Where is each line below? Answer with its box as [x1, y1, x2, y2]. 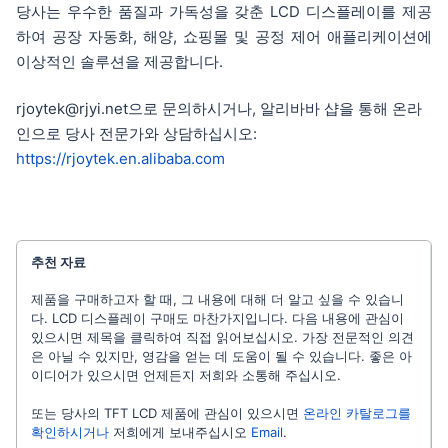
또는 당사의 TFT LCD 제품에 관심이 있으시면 [31, 405, 303, 422]
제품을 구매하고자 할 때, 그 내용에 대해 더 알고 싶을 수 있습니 [31, 291, 404, 308]
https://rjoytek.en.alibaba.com [16, 149, 225, 169]
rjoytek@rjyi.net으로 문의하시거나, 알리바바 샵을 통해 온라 [16, 99, 422, 119]
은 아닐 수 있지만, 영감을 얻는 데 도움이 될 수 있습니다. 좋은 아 [31, 348, 412, 365]
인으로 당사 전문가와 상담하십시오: [16, 124, 257, 144]
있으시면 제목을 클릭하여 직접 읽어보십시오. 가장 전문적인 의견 [31, 329, 414, 346]
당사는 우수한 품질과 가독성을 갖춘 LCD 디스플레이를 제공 [16, 2, 432, 22]
